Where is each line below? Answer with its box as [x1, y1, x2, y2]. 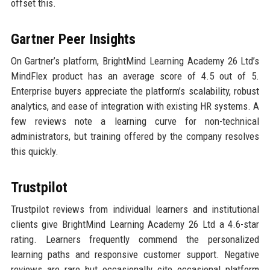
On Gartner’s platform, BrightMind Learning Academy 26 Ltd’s [10, 55, 260, 67]
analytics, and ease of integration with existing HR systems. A [10, 100, 260, 113]
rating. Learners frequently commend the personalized [10, 233, 260, 246]
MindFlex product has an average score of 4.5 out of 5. [10, 70, 260, 83]
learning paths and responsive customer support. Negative [10, 248, 260, 261]
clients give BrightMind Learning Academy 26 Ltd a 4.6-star [10, 218, 260, 231]
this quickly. [10, 145, 58, 158]
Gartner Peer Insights [10, 31, 136, 48]
